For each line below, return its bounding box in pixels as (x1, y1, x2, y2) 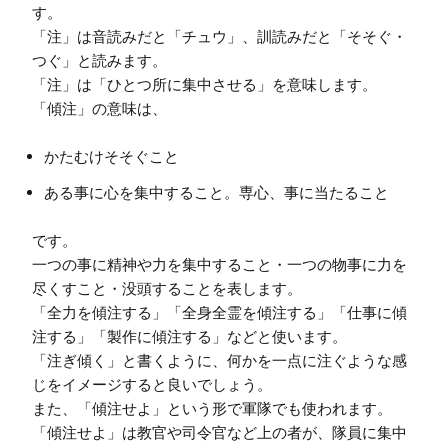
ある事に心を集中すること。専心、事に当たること (44, 183, 389, 203)
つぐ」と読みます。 (32, 51, 167, 71)
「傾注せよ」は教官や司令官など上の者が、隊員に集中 (32, 423, 407, 443)
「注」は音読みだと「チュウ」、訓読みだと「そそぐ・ (32, 27, 407, 47)
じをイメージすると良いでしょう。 (32, 375, 272, 395)
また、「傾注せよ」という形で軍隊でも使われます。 (32, 399, 392, 419)
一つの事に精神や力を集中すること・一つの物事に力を (32, 255, 407, 275)
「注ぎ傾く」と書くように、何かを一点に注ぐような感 (32, 351, 407, 371)
